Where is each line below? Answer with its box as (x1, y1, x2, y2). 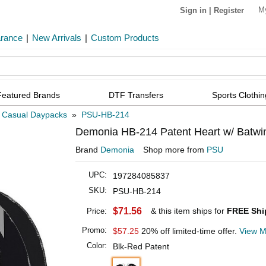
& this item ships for (151, 206, 227, 216)
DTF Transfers (109, 90, 164, 100)
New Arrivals (32, 33, 81, 43)
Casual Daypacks (2, 110, 67, 120)
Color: (87, 241, 107, 251)
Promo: (82, 226, 107, 235)
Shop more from (143, 145, 207, 155)
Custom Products (91, 33, 159, 43)
